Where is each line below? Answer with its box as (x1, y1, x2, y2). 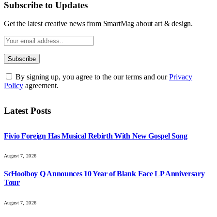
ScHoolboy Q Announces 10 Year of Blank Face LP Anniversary (4, 170, 205, 178)
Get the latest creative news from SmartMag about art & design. (4, 19, 193, 28)
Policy (4, 81, 23, 90)
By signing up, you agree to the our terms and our (14, 73, 169, 81)
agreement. (23, 81, 59, 90)
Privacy (169, 73, 192, 81)
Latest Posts (4, 106, 51, 116)
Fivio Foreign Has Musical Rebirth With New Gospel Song (4, 131, 187, 140)
